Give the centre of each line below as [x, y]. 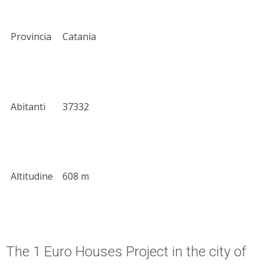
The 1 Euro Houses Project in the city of [126, 252]
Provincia [31, 37]
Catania [79, 37]
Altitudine [32, 176]
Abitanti [28, 107]
